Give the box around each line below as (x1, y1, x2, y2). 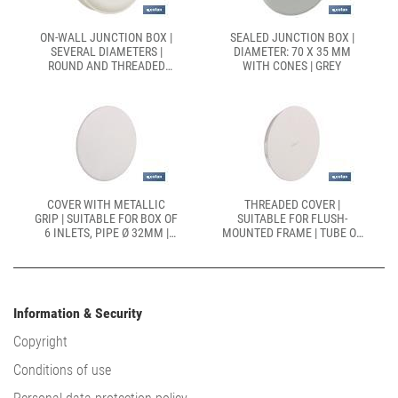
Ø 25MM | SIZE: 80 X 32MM (225, 240, 359, 254)
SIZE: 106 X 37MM (60, 240, 152, 254)
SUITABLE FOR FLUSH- (236, 211, 347, 226)
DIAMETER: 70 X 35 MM (233, 44, 351, 59)
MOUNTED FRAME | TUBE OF (221, 226, 362, 240)
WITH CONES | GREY (243, 59, 341, 73)
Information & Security (13, 305, 142, 322)
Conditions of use (13, 362, 111, 378)
